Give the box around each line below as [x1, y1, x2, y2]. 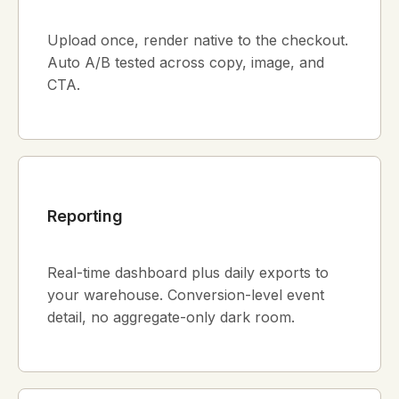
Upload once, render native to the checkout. [47, 30, 348, 49]
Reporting [47, 206, 124, 225]
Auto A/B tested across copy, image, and [47, 53, 324, 71]
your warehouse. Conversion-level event [47, 285, 324, 304]
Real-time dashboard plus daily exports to [47, 263, 329, 281]
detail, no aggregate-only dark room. [47, 307, 295, 326]
